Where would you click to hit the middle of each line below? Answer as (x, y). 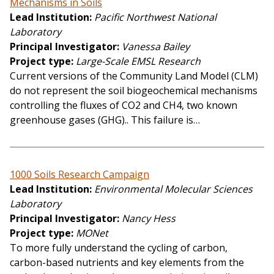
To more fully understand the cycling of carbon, (119, 248)
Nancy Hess (149, 219)
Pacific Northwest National (155, 17)
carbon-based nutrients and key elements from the (127, 263)
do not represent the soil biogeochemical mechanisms (134, 91)
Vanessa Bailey (156, 47)
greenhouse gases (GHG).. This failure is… (105, 120)
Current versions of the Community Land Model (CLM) (134, 76)
